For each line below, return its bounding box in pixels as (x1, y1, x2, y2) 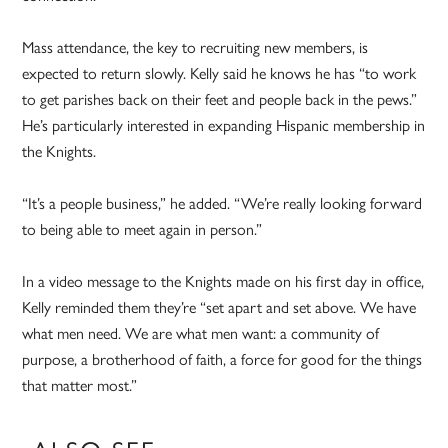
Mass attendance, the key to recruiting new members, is (22, 35, 369, 59)
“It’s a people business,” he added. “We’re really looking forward (22, 191, 423, 215)
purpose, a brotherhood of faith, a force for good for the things (22, 347, 423, 371)
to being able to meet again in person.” (22, 217, 263, 241)
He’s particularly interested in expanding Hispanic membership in (22, 113, 426, 137)
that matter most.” (22, 373, 138, 397)
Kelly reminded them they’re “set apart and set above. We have (22, 295, 417, 319)
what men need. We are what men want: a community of (22, 321, 380, 345)
